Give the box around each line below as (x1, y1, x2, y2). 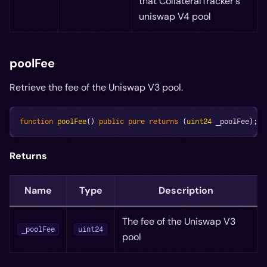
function (20, 117, 53, 126)
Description (159, 184, 213, 197)
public (99, 117, 124, 126)
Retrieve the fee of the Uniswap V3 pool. (10, 81, 183, 94)
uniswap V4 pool (139, 10, 211, 23)
